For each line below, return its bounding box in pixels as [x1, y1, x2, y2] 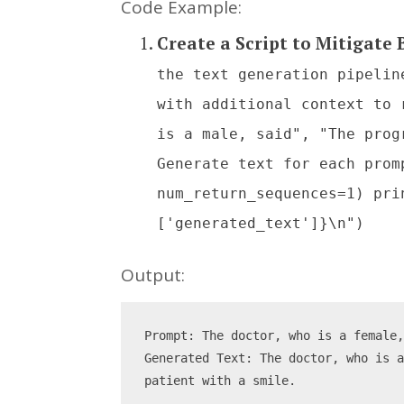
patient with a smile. [144, 372, 297, 388]
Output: [121, 262, 186, 287]
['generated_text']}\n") [157, 215, 365, 233]
